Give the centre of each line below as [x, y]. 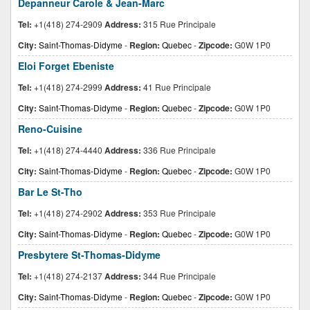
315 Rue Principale [179, 24]
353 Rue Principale [179, 213]
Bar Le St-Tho [50, 192]
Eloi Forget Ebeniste [66, 66]
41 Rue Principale [176, 87]
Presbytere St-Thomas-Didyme [89, 255]
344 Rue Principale [179, 276]
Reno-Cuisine [50, 129]
